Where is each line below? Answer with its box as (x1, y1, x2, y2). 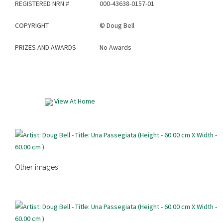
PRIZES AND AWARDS (15, 43, 76, 52)
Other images (15, 163, 58, 172)
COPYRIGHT (15, 21, 49, 30)
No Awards (100, 43, 131, 52)
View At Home (53, 97, 95, 106)
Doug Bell (107, 21, 134, 30)
